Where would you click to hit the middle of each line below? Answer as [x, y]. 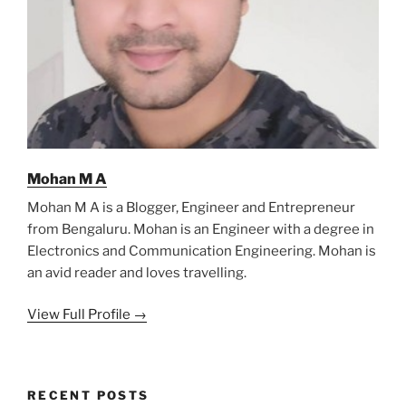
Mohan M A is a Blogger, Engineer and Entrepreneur [191, 207]
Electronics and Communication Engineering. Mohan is [202, 251]
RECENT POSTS [88, 395]
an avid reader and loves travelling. [137, 272]
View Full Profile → [87, 315]
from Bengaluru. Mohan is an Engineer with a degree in [201, 229]
